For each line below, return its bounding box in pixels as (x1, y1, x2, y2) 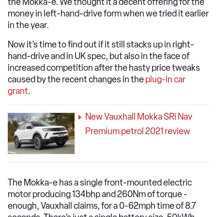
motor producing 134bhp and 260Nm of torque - (8, 189, 187, 200)
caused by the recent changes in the (8, 74, 145, 85)
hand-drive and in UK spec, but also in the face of (8, 51, 189, 62)
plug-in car (145, 74, 186, 85)
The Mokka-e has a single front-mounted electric (8, 177, 192, 188)
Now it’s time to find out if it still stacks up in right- (8, 39, 194, 50)
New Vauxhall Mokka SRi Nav (85, 111, 192, 122)
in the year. (8, 20, 49, 31)
